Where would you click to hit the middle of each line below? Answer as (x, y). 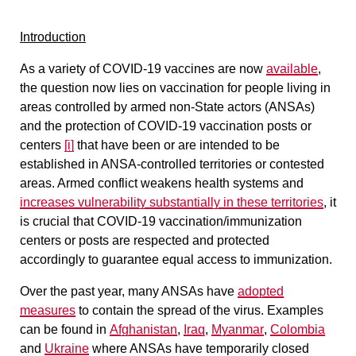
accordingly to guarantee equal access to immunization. (176, 259)
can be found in (65, 329)
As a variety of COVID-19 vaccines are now (143, 68)
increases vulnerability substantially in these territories (172, 202)
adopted (261, 291)
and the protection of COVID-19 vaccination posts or (166, 126)
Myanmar (238, 329)
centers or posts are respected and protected (145, 240)
